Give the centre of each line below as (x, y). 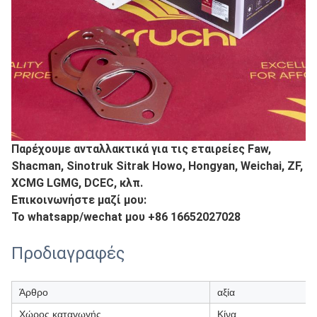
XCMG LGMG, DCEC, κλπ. (77, 183)
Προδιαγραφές (68, 253)
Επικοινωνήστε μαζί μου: (79, 200)
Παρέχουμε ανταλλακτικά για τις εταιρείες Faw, (141, 149)
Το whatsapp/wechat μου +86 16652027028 (126, 217)
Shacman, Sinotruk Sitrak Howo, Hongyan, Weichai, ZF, (157, 166)
